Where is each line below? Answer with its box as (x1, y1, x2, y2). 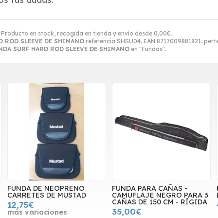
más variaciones (7, 208, 67, 217)
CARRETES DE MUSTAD (7, 191, 86, 200)
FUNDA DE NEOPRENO (7, 184, 85, 193)
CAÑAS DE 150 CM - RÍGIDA (111, 198, 207, 207)
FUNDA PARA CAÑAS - (111, 184, 187, 193)
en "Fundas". (129, 45, 166, 53)
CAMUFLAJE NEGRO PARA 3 (111, 191, 208, 200)
